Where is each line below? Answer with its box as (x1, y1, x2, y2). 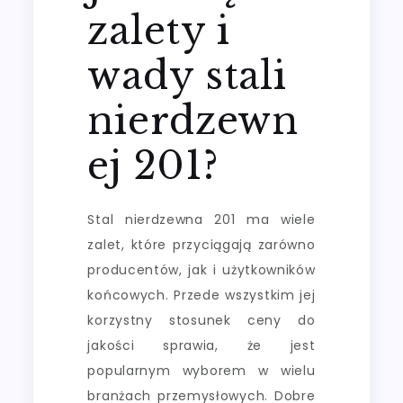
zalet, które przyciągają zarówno (87, 235, 316, 254)
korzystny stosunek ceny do (87, 310, 316, 329)
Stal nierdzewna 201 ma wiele (87, 210, 316, 228)
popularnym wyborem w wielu (87, 361, 316, 380)
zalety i (87, 6, 231, 54)
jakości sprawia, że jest (87, 336, 316, 354)
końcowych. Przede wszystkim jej (87, 285, 316, 304)
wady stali (87, 51, 287, 99)
